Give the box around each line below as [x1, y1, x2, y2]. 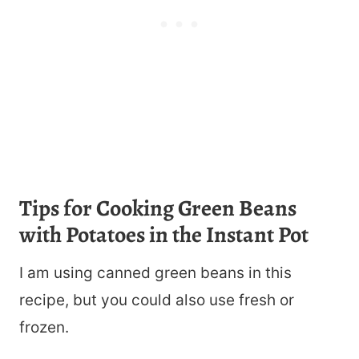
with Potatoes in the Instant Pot [19, 220, 309, 251]
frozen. [19, 318, 69, 337]
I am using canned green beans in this [19, 264, 292, 283]
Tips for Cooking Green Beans [19, 193, 296, 224]
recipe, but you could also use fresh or [19, 291, 294, 310]
